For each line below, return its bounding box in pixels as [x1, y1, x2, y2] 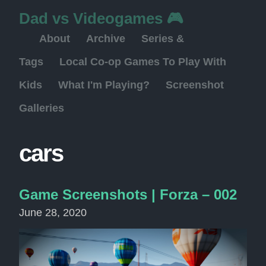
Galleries [19, 102, 64, 114]
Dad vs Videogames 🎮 [19, 10, 183, 27]
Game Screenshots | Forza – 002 [19, 186, 237, 202]
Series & [141, 33, 184, 45]
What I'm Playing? [58, 79, 150, 91]
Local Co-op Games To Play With [59, 56, 226, 68]
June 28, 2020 [19, 207, 87, 218]
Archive [86, 33, 125, 45]
